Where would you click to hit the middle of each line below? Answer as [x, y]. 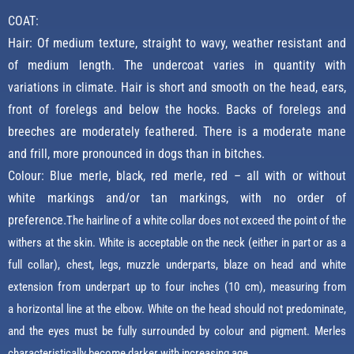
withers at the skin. [54, 243]
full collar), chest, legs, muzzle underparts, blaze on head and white [177, 265]
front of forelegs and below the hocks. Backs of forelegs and [177, 110]
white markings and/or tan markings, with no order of [177, 198]
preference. [37, 220]
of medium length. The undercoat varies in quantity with [177, 66]
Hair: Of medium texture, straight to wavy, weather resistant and [177, 43]
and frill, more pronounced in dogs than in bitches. [136, 154]
